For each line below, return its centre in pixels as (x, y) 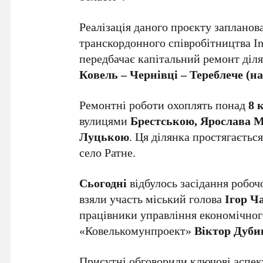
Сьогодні (103, 183)
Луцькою (104, 136)
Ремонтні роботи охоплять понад (164, 105)
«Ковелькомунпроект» (137, 230)
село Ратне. (108, 152)
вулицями (105, 121)
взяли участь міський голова (152, 199)
